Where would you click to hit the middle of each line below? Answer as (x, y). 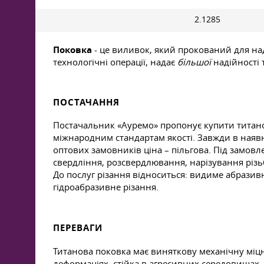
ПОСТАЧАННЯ (86, 102)
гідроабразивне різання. (106, 187)
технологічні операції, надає (115, 62)
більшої (194, 62)
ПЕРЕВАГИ (78, 228)
